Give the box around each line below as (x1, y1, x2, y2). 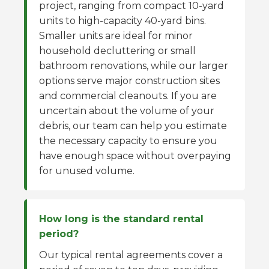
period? (39, 228, 79, 240)
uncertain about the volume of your (39, 105, 214, 116)
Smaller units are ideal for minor (39, 30, 193, 41)
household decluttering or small (39, 45, 196, 56)
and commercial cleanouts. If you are (39, 90, 217, 101)
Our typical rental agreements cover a (39, 249, 223, 261)
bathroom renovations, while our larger (39, 60, 228, 71)
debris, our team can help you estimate (39, 120, 227, 131)
